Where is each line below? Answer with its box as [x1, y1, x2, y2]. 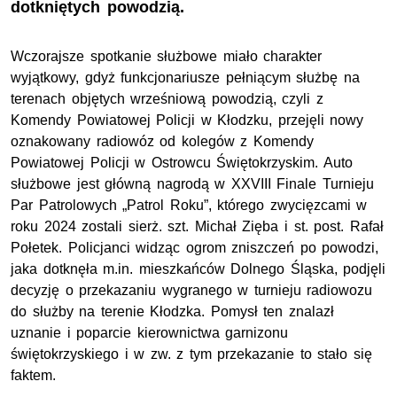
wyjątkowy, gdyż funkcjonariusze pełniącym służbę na [11, 70, 360, 86]
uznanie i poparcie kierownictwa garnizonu [11, 325, 289, 341]
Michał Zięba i [189, 219, 294, 235]
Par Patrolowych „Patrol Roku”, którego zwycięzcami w [11, 198, 368, 214]
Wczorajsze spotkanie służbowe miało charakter [11, 49, 323, 65]
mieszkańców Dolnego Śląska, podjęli [133, 261, 386, 277]
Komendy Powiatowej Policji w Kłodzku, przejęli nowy [11, 113, 364, 128]
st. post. [293, 219, 345, 235]
